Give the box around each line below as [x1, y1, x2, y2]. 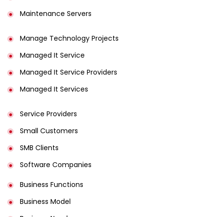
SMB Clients [19, 142, 59, 153]
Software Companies [19, 159, 92, 170]
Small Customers [19, 125, 78, 136]
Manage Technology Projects [19, 33, 119, 43]
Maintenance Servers [19, 8, 92, 18]
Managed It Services [19, 84, 88, 94]
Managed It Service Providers [19, 67, 117, 77]
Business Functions [19, 179, 83, 189]
